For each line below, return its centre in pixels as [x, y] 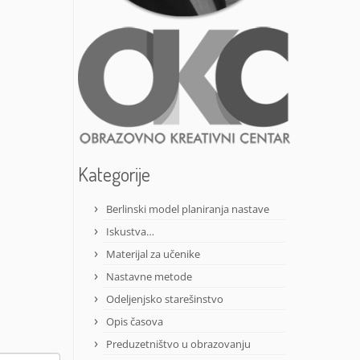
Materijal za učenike [153, 254]
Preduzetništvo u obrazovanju [178, 344]
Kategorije [114, 174]
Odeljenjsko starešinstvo [165, 299]
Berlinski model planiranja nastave [188, 209]
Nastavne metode [149, 277]
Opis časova [135, 322]
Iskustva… [130, 232]
